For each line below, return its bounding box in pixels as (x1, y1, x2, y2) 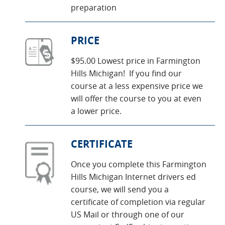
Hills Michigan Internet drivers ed (71, 171, 196, 182)
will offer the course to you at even (71, 93, 201, 104)
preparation (71, 2, 117, 13)
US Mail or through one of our (71, 209, 184, 220)
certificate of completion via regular (71, 196, 205, 207)
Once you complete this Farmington (71, 159, 206, 170)
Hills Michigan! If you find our (71, 68, 182, 79)
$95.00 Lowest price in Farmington (71, 55, 200, 66)
